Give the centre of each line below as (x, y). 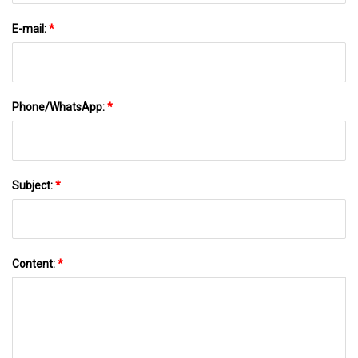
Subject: (34, 185)
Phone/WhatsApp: (60, 107)
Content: (35, 263)
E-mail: (30, 28)
